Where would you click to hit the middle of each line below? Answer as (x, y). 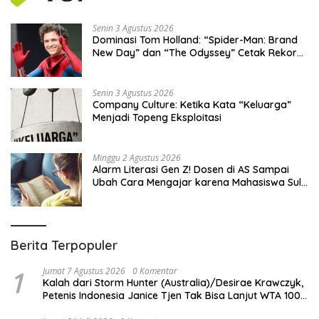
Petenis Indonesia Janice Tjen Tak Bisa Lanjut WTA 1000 (175, 296)
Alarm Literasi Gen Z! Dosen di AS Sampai (191, 170)
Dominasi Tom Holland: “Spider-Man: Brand (195, 40)
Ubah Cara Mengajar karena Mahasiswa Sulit (200, 183)
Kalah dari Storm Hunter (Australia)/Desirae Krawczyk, (173, 283)
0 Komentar (155, 271)
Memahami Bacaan (138, 195)
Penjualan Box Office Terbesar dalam (181, 66)
